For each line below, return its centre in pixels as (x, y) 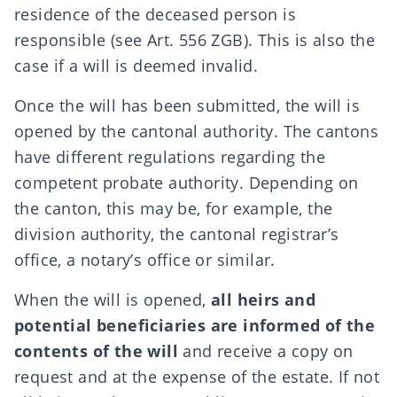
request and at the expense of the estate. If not (197, 377)
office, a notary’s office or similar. (145, 260)
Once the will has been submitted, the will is (187, 105)
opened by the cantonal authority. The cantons (196, 131)
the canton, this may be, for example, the (174, 208)
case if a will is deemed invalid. (136, 66)
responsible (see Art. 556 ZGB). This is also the (195, 40)
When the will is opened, (113, 300)
